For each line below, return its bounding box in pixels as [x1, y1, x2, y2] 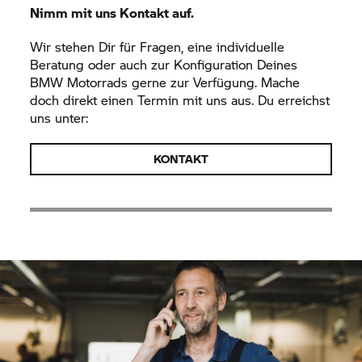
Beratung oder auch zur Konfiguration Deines [30, 54, 298, 74]
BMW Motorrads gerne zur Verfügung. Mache [30, 72, 301, 91]
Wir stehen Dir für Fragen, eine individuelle [30, 36, 285, 56]
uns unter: [30, 107, 89, 127]
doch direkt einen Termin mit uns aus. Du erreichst [30, 90, 330, 109]
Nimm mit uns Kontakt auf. [30, 2, 195, 22]
